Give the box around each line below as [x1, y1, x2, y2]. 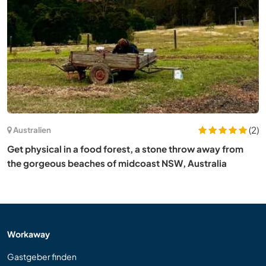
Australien [13, 125, 51, 135]
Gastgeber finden [7, 251, 77, 262]
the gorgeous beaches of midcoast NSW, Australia [7, 157, 227, 169]
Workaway [7, 228, 50, 239]
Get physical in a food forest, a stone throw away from [7, 142, 243, 154]
